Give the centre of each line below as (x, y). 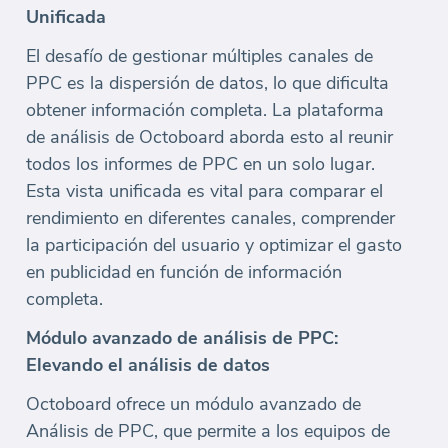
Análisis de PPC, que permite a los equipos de (208, 431)
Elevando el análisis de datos (148, 365)
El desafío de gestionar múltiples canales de (199, 56)
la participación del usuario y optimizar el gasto (214, 245)
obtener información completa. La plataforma (205, 110)
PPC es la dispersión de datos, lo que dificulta (207, 83)
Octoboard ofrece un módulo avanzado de (193, 404)
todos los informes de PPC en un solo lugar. (200, 164)
